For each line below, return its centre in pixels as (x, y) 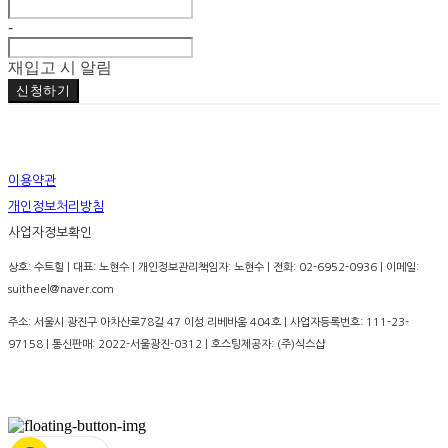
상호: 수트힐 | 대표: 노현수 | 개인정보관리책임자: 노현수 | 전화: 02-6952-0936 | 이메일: (213, 267)
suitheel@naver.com (61, 289)
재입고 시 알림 (60, 67)
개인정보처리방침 (56, 206)
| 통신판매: (70, 344)
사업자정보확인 (50, 232)
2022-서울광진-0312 (150, 344)
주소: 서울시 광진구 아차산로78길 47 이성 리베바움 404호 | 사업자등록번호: (187, 322)
